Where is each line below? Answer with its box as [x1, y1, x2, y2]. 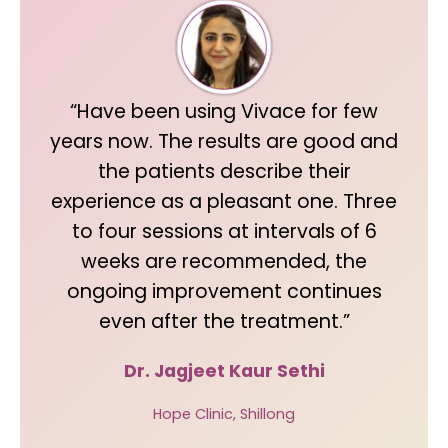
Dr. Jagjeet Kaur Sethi [123, 359, 325, 383]
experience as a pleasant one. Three [51, 188, 397, 215]
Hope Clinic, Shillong [153, 404, 295, 424]
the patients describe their [97, 158, 351, 185]
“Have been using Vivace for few [70, 98, 378, 125]
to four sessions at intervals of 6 [71, 218, 377, 245]
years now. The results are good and [50, 128, 398, 155]
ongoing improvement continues [66, 278, 382, 305]
